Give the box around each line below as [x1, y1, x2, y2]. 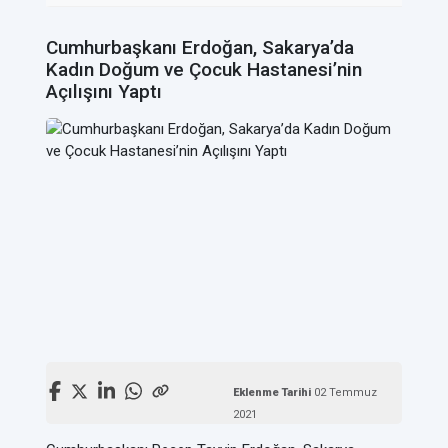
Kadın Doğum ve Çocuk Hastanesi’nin [46, 58, 362, 81]
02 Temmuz [313, 386, 377, 399]
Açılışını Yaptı [46, 80, 162, 103]
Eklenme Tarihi [232, 386, 314, 399]
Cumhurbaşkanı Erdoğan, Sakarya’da [46, 36, 354, 59]
